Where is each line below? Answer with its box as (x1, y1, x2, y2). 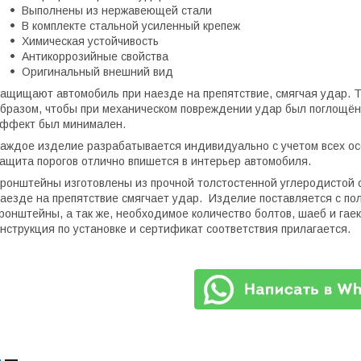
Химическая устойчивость (22, 35, 159, 48)
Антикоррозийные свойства (22, 50, 168, 63)
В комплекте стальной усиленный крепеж (22, 19, 240, 32)
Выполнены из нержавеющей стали (22, 4, 212, 17)
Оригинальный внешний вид (22, 65, 176, 78)
